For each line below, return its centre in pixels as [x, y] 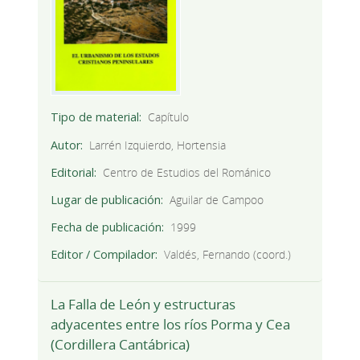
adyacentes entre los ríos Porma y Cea [170, 325]
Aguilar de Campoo [217, 199]
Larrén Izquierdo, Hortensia [158, 145]
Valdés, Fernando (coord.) [228, 254]
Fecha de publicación [106, 227]
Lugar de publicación [105, 199]
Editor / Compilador [102, 254]
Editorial [72, 172]
